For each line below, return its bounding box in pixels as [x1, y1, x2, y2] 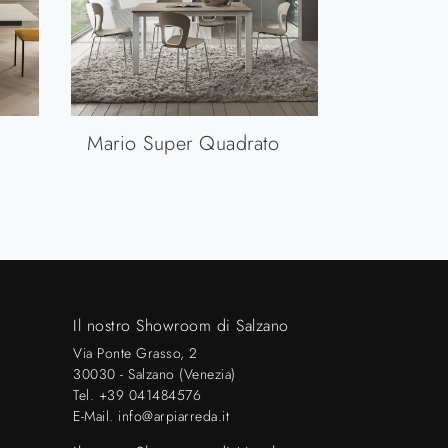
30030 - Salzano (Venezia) [73, 363, 236, 384]
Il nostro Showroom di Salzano [73, 313, 289, 337]
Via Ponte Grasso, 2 [73, 342, 198, 363]
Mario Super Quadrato [87, 128, 279, 158]
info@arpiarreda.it [118, 405, 229, 426]
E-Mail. [73, 405, 118, 426]
